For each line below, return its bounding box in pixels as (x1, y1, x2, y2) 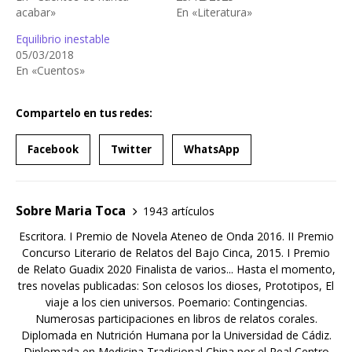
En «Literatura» (176, 5, 252, 20)
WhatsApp (184, 142, 240, 157)
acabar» (16, 5, 56, 20)
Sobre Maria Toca (16, 202, 126, 220)
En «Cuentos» (16, 63, 85, 79)
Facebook (27, 142, 79, 157)
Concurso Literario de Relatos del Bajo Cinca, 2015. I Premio (22, 245, 330, 261)
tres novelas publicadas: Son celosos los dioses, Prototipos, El (18, 278, 334, 294)
